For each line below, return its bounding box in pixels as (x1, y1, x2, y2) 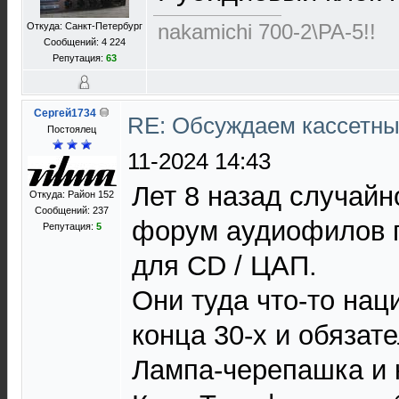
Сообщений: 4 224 (44, 37, 126, 47)
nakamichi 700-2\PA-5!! (158, 20, 376, 44)
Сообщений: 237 (35, 205, 109, 216)
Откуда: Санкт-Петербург (27, 20, 142, 31)
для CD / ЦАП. (132, 250, 317, 281)
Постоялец (47, 124, 96, 134)
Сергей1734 (34, 107, 96, 119)
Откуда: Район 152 (29, 189, 114, 199)
